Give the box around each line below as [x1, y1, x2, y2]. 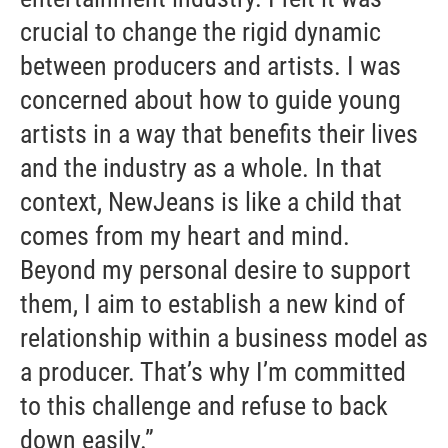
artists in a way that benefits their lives [20, 119, 418, 149]
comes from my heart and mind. [20, 221, 350, 251]
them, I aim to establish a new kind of [20, 289, 405, 319]
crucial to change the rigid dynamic [20, 17, 381, 47]
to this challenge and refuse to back [20, 391, 388, 421]
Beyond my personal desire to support [20, 255, 411, 285]
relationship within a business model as [20, 323, 428, 353]
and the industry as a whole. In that [20, 153, 382, 183]
